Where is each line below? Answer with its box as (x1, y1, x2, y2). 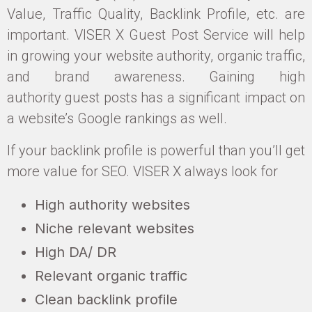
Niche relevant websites (35, 219, 194, 237)
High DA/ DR (35, 243, 116, 260)
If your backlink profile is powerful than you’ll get (7, 141, 305, 159)
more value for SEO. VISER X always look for (7, 162, 278, 180)
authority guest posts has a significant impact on (7, 88, 305, 106)
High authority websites (35, 196, 190, 213)
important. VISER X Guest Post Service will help (7, 26, 305, 43)
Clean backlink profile (35, 290, 178, 308)
